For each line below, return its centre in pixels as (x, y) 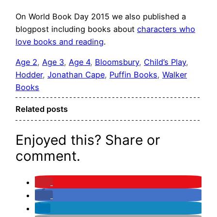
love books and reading (60, 41)
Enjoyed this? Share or (88, 140)
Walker (175, 75)
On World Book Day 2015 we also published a (101, 16)
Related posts (42, 109)
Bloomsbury (117, 62)
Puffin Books (133, 75)
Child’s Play (165, 62)
